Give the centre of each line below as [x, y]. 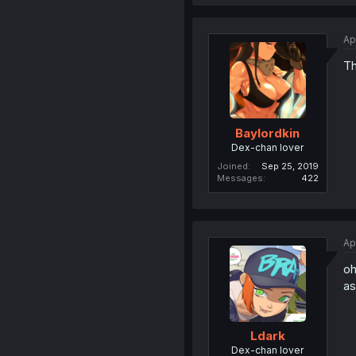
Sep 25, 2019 [290, 166]
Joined [232, 166]
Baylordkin [268, 133]
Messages [240, 178]
